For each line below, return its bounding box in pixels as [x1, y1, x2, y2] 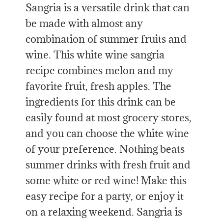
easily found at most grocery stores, [26, 110, 192, 124]
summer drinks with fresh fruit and [26, 158, 191, 171]
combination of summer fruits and [26, 32, 187, 46]
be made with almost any [26, 16, 143, 30]
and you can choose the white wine [26, 126, 190, 140]
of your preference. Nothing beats [26, 142, 185, 156]
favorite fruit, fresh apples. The [26, 79, 172, 93]
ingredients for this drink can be [26, 95, 176, 109]
